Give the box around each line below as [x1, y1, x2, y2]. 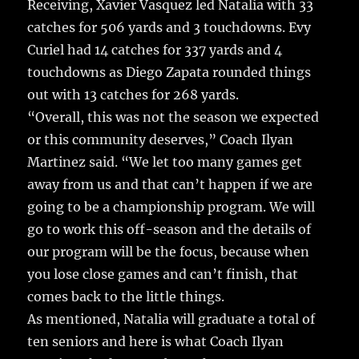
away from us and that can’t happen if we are [27, 176, 313, 193]
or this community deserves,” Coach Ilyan [27, 131, 294, 148]
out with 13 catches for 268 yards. [27, 87, 240, 103]
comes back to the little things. [27, 288, 225, 305]
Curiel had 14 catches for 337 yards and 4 [27, 42, 283, 58]
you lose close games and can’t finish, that [27, 266, 299, 283]
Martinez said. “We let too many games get [27, 154, 303, 171]
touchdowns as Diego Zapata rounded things [27, 64, 312, 81]
